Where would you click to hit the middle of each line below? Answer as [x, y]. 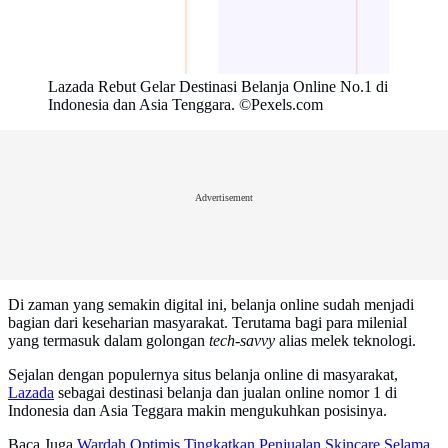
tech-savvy [242, 341]
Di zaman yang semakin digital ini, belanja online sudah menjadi [211, 305]
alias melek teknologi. [345, 341]
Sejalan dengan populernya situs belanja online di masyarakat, [203, 375]
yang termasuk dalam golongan [108, 341]
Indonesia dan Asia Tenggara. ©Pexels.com [185, 105]
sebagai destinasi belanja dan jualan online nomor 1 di [225, 393]
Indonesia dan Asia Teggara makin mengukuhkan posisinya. [197, 411]
